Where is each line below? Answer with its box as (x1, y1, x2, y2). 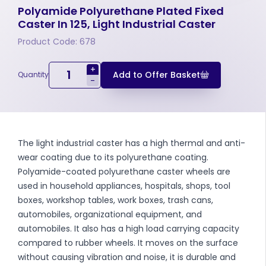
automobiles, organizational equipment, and (18, 208, 202, 220)
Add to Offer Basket (113, 68, 200, 81)
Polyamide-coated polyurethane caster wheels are (18, 165, 230, 178)
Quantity (18, 69, 49, 80)
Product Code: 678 (18, 35, 96, 47)
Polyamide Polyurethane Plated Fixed (18, 3, 224, 18)
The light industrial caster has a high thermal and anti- (18, 137, 245, 149)
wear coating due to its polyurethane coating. (18, 151, 208, 163)
